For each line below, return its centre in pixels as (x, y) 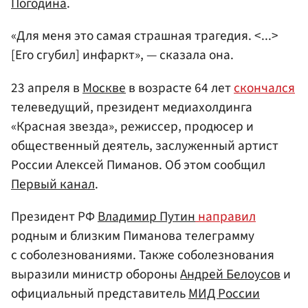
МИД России (224, 293)
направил (225, 216)
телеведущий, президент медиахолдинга (132, 107)
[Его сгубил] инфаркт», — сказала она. (122, 55)
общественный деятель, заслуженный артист (145, 145)
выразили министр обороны (96, 274)
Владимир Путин (146, 216)
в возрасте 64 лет (180, 88)
